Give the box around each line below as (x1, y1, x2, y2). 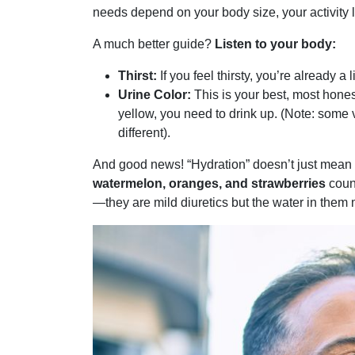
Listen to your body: (215, 37, 336, 52)
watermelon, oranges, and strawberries (93, 177, 326, 191)
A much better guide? (93, 37, 215, 52)
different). (118, 126, 170, 140)
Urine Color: (118, 88, 191, 102)
